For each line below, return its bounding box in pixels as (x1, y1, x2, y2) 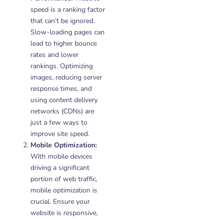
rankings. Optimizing (30, 61, 93, 71)
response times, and (30, 84, 92, 93)
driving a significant (30, 163, 89, 172)
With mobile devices (30, 152, 92, 161)
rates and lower (30, 50, 79, 59)
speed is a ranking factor (30, 5, 105, 14)
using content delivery (30, 95, 98, 105)
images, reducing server (30, 73, 102, 82)
